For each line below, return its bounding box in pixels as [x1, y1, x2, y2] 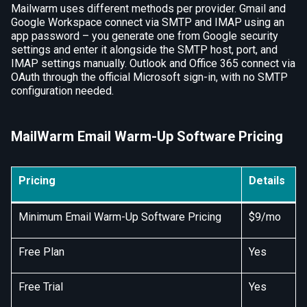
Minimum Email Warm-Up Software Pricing [19, 210, 221, 223]
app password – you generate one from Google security [11, 29, 278, 42]
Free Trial [19, 280, 63, 293]
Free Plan [19, 245, 64, 258]
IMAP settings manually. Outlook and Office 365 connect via [11, 56, 295, 70]
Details [249, 173, 285, 187]
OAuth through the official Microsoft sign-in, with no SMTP [11, 70, 288, 84]
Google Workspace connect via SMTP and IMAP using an [11, 15, 284, 29]
